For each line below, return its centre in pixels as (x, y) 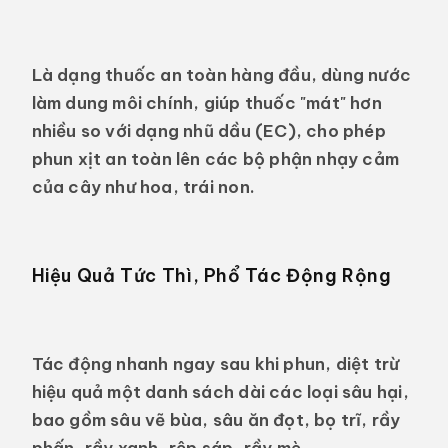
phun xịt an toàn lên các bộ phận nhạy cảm (215, 159)
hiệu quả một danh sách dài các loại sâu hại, (220, 391)
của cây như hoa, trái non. (143, 187)
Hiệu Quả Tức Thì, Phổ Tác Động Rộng (211, 276)
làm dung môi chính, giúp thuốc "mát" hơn (206, 103)
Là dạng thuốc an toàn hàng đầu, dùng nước (221, 75)
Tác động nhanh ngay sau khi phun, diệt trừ (215, 363)
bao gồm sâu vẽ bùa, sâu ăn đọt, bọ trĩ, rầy (216, 419)
